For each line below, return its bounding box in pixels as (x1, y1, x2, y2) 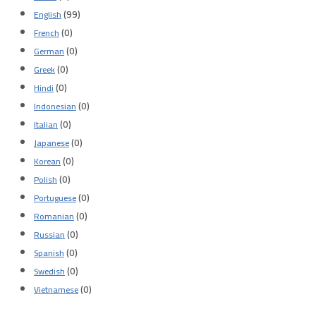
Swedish (34, 262, 65, 279)
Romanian (34, 207, 74, 224)
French (34, 24, 59, 41)
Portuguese (34, 189, 76, 206)
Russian (34, 226, 65, 243)
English (34, 6, 61, 23)
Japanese (34, 134, 69, 151)
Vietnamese (34, 281, 78, 298)
